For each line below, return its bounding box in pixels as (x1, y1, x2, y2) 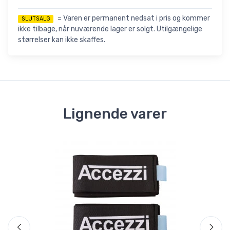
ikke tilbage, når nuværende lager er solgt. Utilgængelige (18, 24, 202, 33)
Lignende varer (63, 105, 167, 122)
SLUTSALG (21, 15, 50, 22)
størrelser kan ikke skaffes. (18, 35, 105, 44)
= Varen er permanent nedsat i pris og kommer (57, 13, 210, 23)
